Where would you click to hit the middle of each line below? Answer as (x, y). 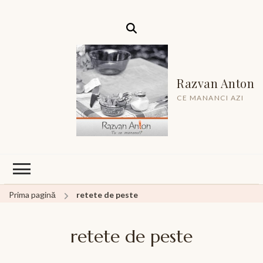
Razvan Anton (215, 83)
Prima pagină (32, 195)
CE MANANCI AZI (210, 97)
